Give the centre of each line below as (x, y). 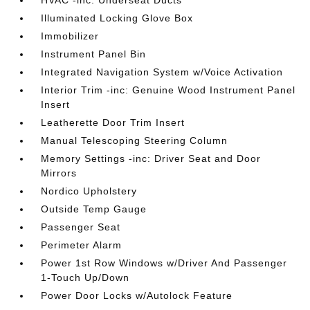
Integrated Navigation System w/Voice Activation (162, 72)
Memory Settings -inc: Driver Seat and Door (151, 158)
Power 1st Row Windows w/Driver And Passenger (164, 263)
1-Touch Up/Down (85, 277)
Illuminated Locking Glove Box (117, 18)
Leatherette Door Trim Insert (113, 122)
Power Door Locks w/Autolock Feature (137, 295)
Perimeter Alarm (82, 245)
